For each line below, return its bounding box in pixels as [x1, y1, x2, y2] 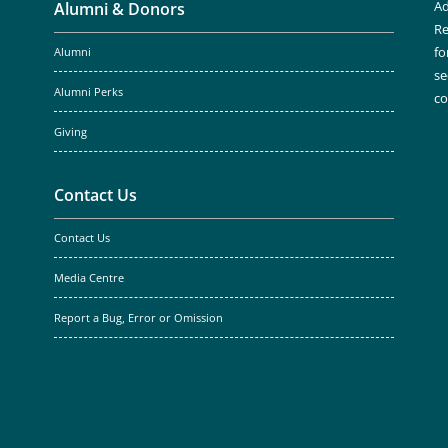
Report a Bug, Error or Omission [54, 311, 223, 325]
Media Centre [54, 271, 124, 285]
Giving [54, 125, 87, 139]
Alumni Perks [54, 85, 123, 99]
